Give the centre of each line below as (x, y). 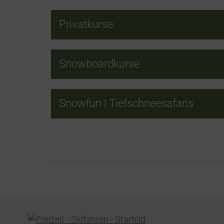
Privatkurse (86, 24)
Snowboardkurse (99, 64)
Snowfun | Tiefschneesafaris (126, 103)
